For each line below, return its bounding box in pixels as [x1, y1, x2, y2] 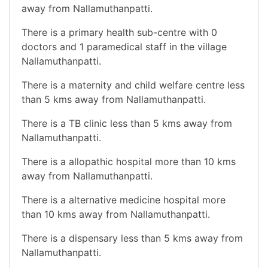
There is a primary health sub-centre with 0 [22, 26, 217, 38]
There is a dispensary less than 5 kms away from [22, 232, 243, 244]
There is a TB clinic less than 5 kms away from [22, 117, 232, 129]
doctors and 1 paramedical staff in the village [22, 40, 227, 53]
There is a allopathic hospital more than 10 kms [22, 155, 236, 167]
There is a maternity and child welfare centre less [22, 78, 245, 91]
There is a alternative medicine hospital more [22, 193, 226, 206]
